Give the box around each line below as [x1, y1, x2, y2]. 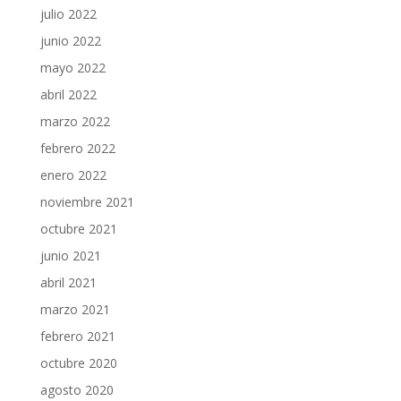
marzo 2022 [39, 113, 110, 130]
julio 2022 [39, 5, 97, 22]
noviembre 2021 [39, 193, 134, 210]
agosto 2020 [39, 381, 114, 398]
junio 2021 [39, 247, 101, 264]
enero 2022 [39, 166, 107, 183]
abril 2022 [39, 86, 97, 103]
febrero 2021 [39, 328, 115, 345]
